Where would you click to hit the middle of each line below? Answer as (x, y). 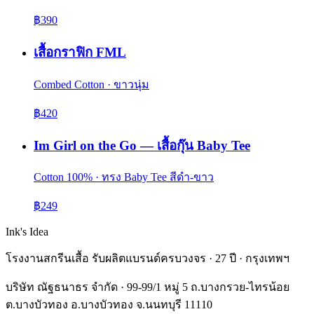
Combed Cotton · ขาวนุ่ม (91, 84)
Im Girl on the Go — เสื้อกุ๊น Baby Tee (142, 145)
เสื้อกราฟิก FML (80, 53)
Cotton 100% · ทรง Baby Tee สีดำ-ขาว (124, 177)
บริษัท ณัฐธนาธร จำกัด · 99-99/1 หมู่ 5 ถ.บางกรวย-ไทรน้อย (148, 287)
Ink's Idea (27, 232)
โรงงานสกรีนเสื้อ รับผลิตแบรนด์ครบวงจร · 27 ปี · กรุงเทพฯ (148, 259)
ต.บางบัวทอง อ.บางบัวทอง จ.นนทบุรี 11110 (109, 305)
